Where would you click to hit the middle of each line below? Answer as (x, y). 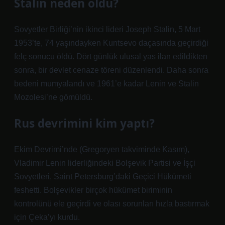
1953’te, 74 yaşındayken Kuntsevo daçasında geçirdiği (111, 43)
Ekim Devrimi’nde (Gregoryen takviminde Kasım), (102, 149)
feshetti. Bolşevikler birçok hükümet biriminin (93, 190)
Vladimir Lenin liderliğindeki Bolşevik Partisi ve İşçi (105, 163)
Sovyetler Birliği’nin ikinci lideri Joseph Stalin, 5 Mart (107, 29)
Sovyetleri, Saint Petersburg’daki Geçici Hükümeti (103, 177)
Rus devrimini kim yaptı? (84, 123)
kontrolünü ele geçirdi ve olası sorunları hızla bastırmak (112, 204)
